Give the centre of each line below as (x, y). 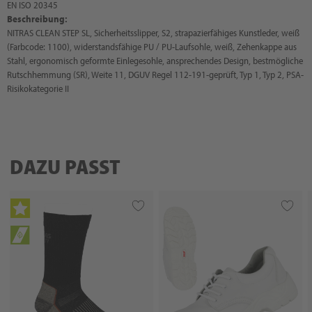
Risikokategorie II (38, 88)
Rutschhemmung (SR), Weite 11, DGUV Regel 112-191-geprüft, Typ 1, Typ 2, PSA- (155, 75)
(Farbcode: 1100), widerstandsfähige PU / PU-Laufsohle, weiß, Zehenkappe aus (152, 47)
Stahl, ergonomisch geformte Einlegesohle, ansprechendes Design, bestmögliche (155, 61)
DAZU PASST (65, 166)
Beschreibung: (37, 19)
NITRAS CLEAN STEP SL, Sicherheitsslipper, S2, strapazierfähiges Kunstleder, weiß (153, 33)
